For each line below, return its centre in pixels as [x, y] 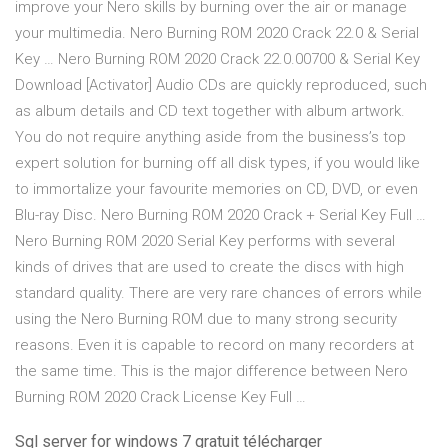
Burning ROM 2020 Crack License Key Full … [160, 397]
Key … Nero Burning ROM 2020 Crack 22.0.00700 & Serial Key [217, 59]
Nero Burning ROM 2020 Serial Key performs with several [205, 241]
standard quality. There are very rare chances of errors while [218, 293]
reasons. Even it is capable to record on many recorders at [214, 345]
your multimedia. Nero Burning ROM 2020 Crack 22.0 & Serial [217, 33]
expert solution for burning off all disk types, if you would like [217, 163]
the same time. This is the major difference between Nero [211, 371]
